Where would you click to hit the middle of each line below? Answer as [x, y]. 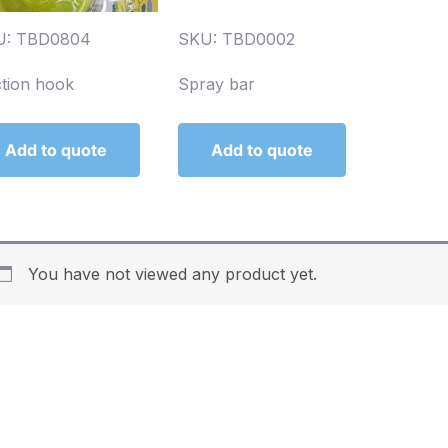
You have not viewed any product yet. [172, 274]
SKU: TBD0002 [236, 39]
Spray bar [216, 84]
